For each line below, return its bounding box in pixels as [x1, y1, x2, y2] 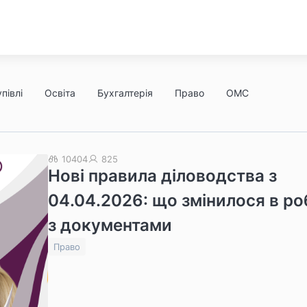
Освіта [45, 87, 75, 99]
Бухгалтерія [97, 87, 153, 99]
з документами [48, 215, 172, 235]
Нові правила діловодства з [48, 166, 277, 186]
